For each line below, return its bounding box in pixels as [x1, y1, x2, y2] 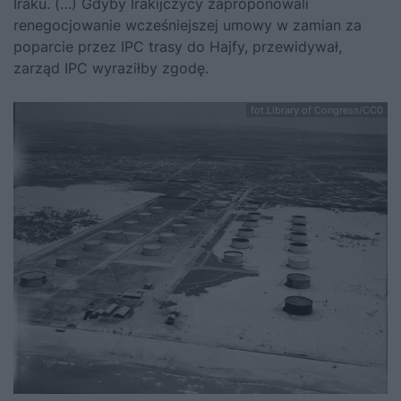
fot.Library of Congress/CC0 [251, 103, 383, 116]
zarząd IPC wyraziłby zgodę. [13, 58, 209, 77]
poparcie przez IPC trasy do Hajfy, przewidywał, [13, 37, 342, 55]
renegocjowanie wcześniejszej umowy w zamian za [13, 15, 362, 34]
